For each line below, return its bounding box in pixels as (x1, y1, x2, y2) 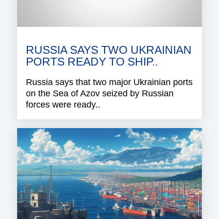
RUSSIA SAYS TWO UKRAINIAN (26, 44, 192, 56)
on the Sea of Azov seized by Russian (26, 88, 174, 98)
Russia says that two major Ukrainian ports (26, 77, 193, 87)
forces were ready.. (26, 99, 100, 109)
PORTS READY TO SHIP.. (26, 55, 158, 68)
